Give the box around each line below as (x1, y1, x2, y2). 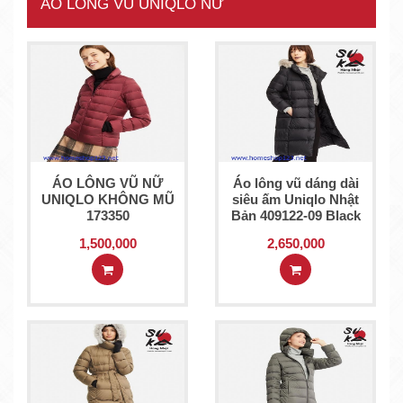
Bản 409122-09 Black (230, 208, 361, 223)
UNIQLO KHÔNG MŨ (40, 192, 175, 207)
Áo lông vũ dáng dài (232, 175, 359, 191)
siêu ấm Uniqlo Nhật (232, 192, 359, 207)
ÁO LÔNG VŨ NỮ (52, 175, 163, 191)
